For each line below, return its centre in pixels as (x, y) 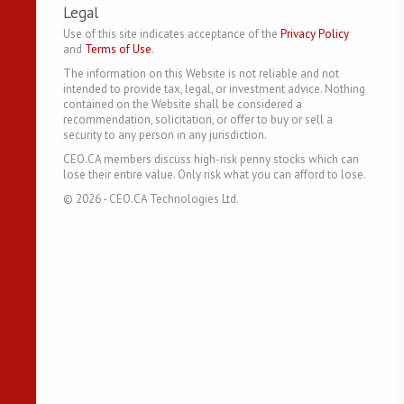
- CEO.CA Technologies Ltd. (170, 198)
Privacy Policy (315, 33)
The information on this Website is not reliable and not (201, 73)
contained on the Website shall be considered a (183, 104)
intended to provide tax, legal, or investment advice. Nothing (214, 88)
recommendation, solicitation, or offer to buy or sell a (198, 119)
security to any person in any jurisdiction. (165, 134)
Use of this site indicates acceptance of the (172, 33)
